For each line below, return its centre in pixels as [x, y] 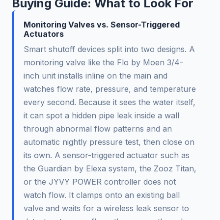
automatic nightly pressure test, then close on [109, 142]
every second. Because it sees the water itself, [110, 102]
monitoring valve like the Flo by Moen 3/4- [103, 63]
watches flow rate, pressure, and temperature [110, 89]
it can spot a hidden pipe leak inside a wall [101, 116]
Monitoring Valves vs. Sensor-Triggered [102, 25]
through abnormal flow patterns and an [98, 129]
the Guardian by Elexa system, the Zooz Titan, [110, 169]
